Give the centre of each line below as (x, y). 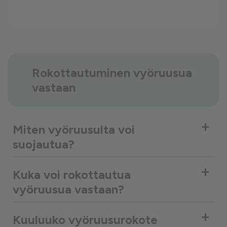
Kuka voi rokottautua (72, 175)
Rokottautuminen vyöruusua (112, 73)
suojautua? (44, 144)
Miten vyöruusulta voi (74, 129)
